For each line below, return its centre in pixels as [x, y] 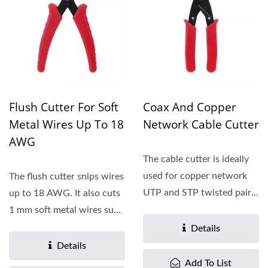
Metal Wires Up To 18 [66, 124]
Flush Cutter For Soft [64, 107]
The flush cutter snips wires [66, 176]
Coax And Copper [190, 107]
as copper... [33, 227]
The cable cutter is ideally [196, 159]
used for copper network [195, 176]
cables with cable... [183, 209]
